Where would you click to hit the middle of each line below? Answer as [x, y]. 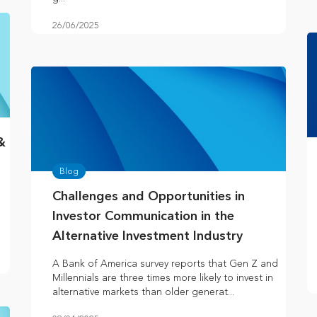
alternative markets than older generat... [143, 292]
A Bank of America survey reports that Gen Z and [165, 264]
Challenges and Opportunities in [149, 197]
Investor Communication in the [143, 217]
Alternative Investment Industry [148, 237]
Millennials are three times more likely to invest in [163, 278]
